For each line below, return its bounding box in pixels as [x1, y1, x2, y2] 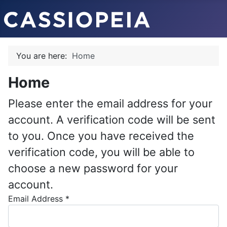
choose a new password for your [8, 162, 178, 175]
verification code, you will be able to [8, 145, 195, 159]
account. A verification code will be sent [8, 113, 215, 126]
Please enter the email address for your [8, 97, 212, 110]
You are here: [16, 51, 72, 61]
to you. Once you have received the [8, 129, 194, 142]
